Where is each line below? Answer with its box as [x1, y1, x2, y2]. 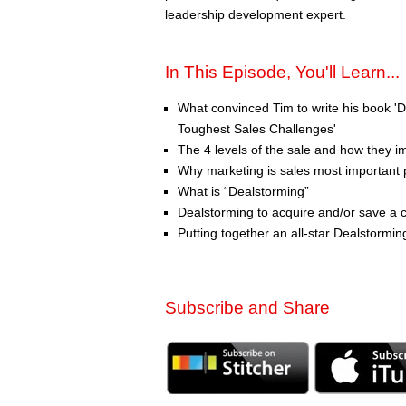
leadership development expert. [165, 6, 346, 22]
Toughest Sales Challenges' [178, 121, 336, 136]
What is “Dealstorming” [178, 183, 309, 198]
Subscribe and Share [165, 297, 330, 317]
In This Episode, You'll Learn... [165, 62, 400, 82]
